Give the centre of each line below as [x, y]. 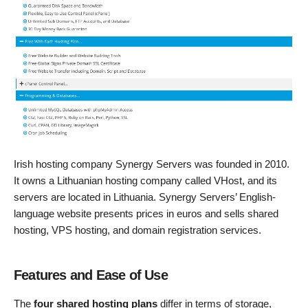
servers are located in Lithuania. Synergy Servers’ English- [145, 197]
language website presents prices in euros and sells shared [146, 213]
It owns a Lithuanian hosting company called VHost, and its [145, 180]
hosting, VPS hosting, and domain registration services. [137, 230]
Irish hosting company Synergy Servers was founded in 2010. [152, 164]
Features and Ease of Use [91, 275]
